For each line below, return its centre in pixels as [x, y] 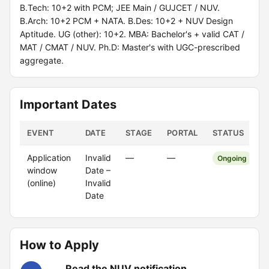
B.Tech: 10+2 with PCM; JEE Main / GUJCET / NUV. [120, 8]
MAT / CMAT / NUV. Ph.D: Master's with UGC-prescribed [130, 47]
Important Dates [68, 104]
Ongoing [232, 158]
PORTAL [183, 133]
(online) [41, 183]
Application [49, 158]
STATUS [228, 133]
